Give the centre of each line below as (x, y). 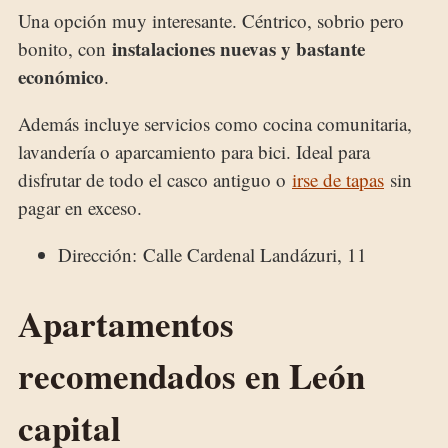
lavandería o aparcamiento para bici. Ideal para (194, 151)
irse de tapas (338, 179)
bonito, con (65, 48)
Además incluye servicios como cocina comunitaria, (215, 123)
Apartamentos (126, 323)
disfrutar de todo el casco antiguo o (155, 179)
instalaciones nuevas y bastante (238, 48)
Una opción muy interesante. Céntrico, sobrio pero (211, 20)
